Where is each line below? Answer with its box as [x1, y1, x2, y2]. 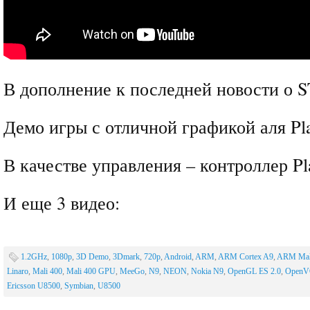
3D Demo [76, 252, 109, 262]
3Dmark [113, 252, 140, 262]
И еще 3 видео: [3, 190, 120, 215]
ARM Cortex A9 [218, 252, 273, 262]
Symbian [64, 281, 93, 291]
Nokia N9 [191, 266, 224, 276]
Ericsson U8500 [7, 281, 60, 291]
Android [164, 252, 192, 262]
